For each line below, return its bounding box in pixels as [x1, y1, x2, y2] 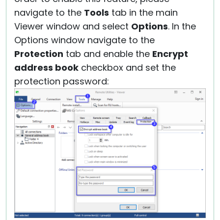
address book [14, 61, 79, 74]
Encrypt [152, 47, 188, 60]
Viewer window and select [14, 20, 131, 32]
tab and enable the [63, 47, 152, 60]
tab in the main [109, 6, 178, 19]
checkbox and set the [79, 61, 176, 74]
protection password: [14, 75, 109, 87]
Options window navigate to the [14, 33, 155, 46]
